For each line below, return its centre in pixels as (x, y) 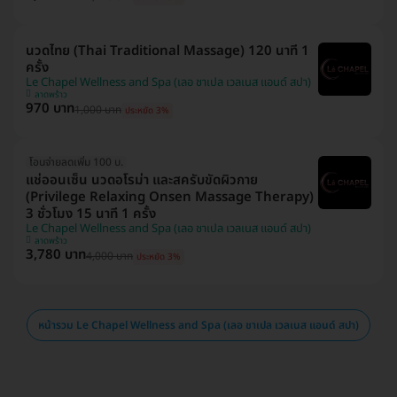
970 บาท (50, 109)
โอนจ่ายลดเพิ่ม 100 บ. (76, 163)
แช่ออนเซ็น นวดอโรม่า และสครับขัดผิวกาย (142, 181)
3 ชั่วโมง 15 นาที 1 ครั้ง (91, 214)
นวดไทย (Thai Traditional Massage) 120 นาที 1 (167, 51)
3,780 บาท (56, 255)
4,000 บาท (109, 257)
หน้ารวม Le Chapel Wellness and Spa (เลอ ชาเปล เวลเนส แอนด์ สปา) (198, 326)
